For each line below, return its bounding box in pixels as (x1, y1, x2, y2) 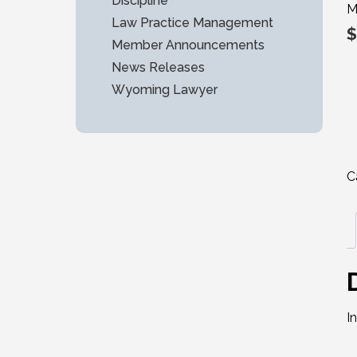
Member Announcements (112, 37, 265, 53)
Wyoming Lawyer (112, 82, 218, 97)
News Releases (112, 60, 205, 75)
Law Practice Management (112, 15, 273, 30)
